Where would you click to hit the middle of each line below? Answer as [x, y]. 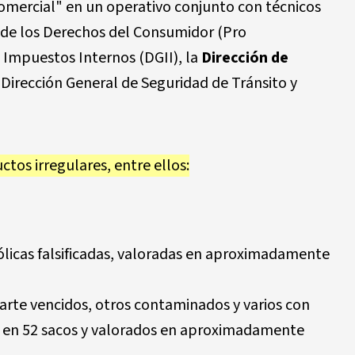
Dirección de [245, 58]
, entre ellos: [148, 166]
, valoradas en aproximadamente [220, 254]
